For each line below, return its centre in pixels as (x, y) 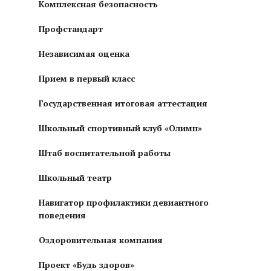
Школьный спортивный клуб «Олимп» (120, 128)
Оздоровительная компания (101, 240)
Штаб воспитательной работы (105, 152)
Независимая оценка (84, 53)
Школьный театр (75, 177)
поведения (62, 215)
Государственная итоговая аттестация (123, 103)
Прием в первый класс (87, 78)
